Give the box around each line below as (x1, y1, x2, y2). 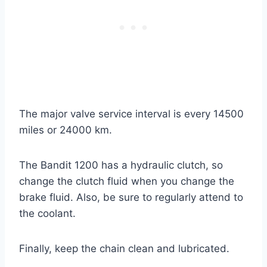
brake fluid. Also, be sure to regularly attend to (19, 191, 243, 204)
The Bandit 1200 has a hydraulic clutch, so (19, 159, 223, 172)
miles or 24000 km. (19, 124, 112, 136)
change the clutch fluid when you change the (19, 175, 234, 188)
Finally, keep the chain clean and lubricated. (19, 243, 229, 255)
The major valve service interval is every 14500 (19, 108, 244, 120)
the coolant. (19, 207, 76, 220)
